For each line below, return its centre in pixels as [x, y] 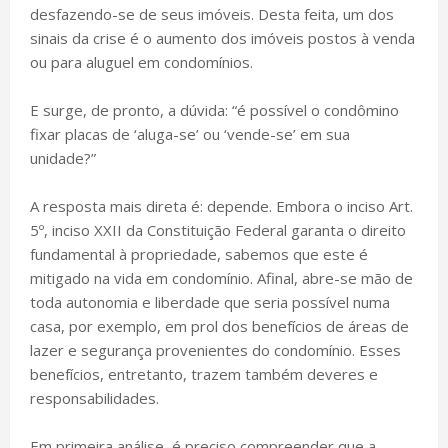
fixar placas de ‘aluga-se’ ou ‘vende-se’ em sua [190, 134]
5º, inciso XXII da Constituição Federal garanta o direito [218, 230]
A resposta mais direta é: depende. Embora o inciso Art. [221, 206]
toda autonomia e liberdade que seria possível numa [210, 302]
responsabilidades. [94, 398]
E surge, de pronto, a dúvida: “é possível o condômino [214, 110]
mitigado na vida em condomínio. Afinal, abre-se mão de [221, 278]
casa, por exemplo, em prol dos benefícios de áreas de [219, 326]
